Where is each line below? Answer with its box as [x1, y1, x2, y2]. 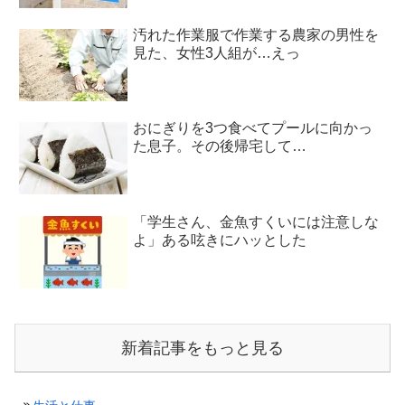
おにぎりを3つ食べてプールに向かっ [133, 120, 373, 137]
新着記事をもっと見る [121, 339, 284, 358]
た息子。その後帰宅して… [133, 138, 307, 155]
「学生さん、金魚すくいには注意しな [133, 213, 380, 230]
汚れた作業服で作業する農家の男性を [133, 27, 380, 43]
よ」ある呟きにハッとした [133, 231, 307, 248]
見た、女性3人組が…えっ [133, 45, 301, 61]
